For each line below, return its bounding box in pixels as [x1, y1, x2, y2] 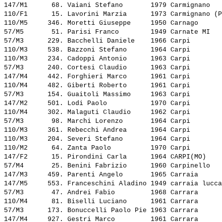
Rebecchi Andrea [67, 126, 147, 134]
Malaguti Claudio [67, 109, 147, 116]
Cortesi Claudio [67, 64, 147, 72]
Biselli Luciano [67, 198, 147, 206]
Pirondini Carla [67, 153, 147, 161]
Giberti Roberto [67, 82, 147, 90]
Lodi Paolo [67, 100, 147, 108]
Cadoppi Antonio [67, 55, 147, 63]
